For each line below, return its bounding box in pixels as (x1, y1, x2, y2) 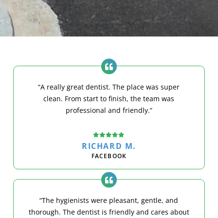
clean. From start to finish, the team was (43, 93, 175, 103)
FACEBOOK (91, 152, 127, 161)
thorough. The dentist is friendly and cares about (28, 207, 189, 217)
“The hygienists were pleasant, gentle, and (39, 196, 179, 205)
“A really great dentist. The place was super (38, 82, 180, 91)
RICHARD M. (81, 141, 136, 152)
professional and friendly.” (65, 105, 152, 115)
